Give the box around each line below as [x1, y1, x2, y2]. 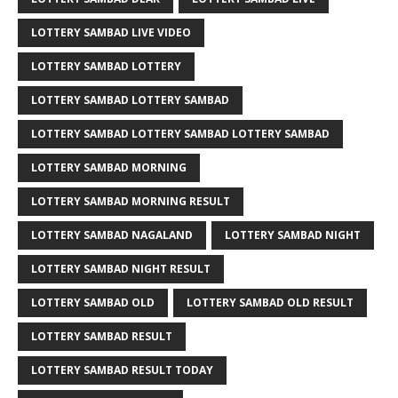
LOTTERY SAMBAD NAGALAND [31, 227, 193, 243]
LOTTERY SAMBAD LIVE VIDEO [31, 25, 191, 40]
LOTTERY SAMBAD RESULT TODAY [31, 362, 213, 378]
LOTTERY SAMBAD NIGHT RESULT [31, 261, 211, 276]
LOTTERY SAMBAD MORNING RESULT [31, 194, 230, 209]
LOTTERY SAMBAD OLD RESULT [187, 295, 354, 310]
